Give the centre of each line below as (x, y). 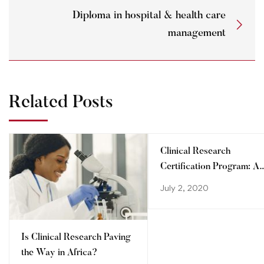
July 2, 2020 (184, 187)
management (197, 34)
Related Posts (61, 103)
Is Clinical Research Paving (76, 237)
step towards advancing (208, 182)
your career (184, 197)
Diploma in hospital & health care (149, 16)
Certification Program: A (210, 166)
